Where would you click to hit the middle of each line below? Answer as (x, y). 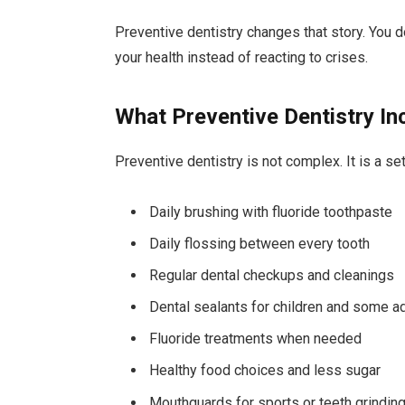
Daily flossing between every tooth (260, 244)
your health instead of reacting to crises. (242, 58)
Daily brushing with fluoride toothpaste (271, 212)
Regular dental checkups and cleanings (272, 276)
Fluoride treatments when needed (256, 339)
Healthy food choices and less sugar (265, 371)
